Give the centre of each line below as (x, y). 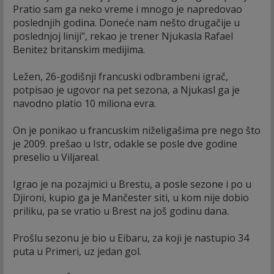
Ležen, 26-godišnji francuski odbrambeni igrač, (120, 76)
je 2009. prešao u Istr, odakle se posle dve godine (125, 143)
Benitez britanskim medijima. (79, 49)
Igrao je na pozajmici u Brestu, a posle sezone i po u (132, 184)
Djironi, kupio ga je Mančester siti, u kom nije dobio (131, 197)
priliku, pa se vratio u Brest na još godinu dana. (121, 211)
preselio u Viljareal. (56, 157)
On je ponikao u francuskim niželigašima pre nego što (137, 130)
